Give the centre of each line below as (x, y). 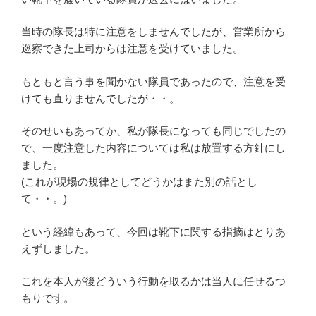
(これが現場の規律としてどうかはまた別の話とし (139, 182)
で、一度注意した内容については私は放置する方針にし (153, 148)
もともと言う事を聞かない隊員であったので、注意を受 (153, 81)
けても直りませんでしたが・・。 (101, 98)
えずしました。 (58, 248)
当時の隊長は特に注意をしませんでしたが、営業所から (153, 32)
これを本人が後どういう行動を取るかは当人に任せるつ (153, 281)
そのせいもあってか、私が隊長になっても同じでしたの (153, 131)
